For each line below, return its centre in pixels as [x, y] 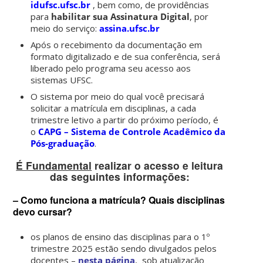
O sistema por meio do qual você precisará [118, 97]
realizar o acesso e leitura [158, 165]
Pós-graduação [63, 144]
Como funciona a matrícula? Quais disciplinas [123, 200]
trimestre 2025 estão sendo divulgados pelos [124, 248]
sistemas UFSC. [62, 80]
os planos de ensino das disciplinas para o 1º [120, 236]
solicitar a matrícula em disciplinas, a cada [114, 108]
